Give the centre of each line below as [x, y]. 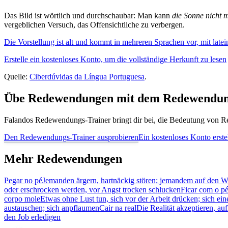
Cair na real [118, 208]
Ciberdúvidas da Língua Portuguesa [87, 77]
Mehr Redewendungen [63, 159]
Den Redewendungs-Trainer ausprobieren [71, 137]
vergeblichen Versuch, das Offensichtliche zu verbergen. [94, 25]
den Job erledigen [32, 217]
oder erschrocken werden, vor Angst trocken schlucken [92, 189]
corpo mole [22, 198]
